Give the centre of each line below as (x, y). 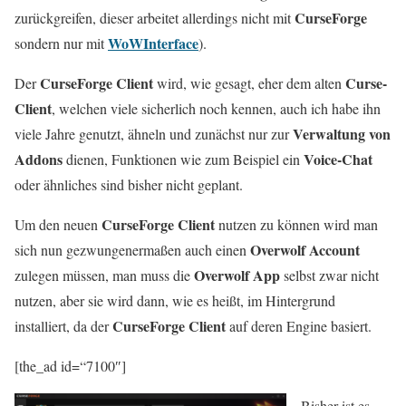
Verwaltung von (342, 134)
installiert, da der (63, 326)
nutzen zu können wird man (296, 224)
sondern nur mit (61, 43)
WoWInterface (153, 43)
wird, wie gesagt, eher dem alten (249, 83)
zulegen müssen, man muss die (104, 275)
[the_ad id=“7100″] (70, 366)
